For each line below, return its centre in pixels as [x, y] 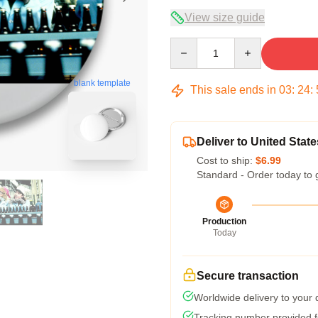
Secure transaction [248, 276]
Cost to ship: [226, 160]
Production [224, 221]
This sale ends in [233, 90]
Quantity [188, 44]
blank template [102, 83]
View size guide [225, 17]
